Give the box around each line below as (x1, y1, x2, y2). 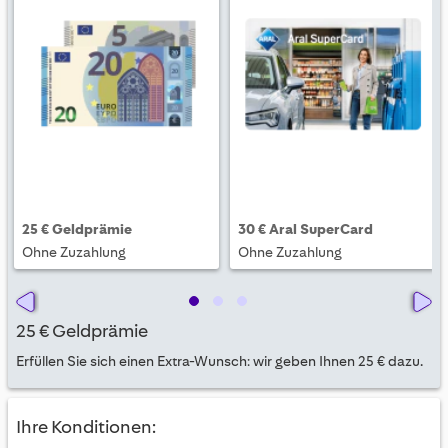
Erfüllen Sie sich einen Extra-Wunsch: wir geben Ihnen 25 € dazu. (16, 352, 423, 369)
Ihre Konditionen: (16, 416, 156, 437)
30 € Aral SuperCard (238, 220, 373, 237)
